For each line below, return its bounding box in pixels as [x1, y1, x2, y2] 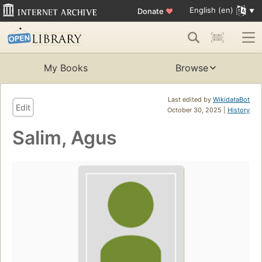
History [227, 106, 250, 115]
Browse [175, 62, 208, 74]
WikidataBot [213, 95, 250, 104]
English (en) [189, 5, 233, 15]
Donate [137, 6, 166, 16]
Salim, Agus [12, 126, 117, 150]
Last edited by [168, 95, 213, 104]
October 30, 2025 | [167, 106, 227, 115]
